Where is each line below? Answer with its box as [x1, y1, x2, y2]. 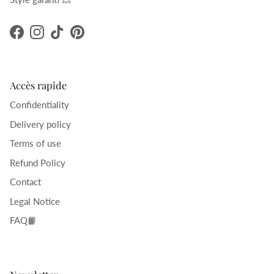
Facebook [16, 32, 54, 44]
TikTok [56, 32, 83, 44]
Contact [10, 176, 41, 188]
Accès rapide [10, 78, 67, 92]
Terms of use [10, 138, 61, 149]
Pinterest [76, 32, 113, 44]
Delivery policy [10, 118, 71, 130]
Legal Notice [10, 195, 60, 207]
